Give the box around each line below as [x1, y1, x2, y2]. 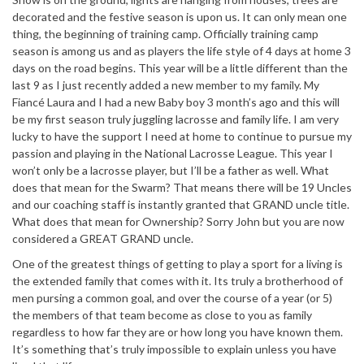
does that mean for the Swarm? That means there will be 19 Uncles [12, 180, 352, 194]
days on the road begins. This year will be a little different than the [12, 60, 348, 75]
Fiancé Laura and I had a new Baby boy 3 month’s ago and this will [12, 94, 340, 109]
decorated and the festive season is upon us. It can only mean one [12, 9, 347, 24]
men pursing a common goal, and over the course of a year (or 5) [12, 290, 332, 305]
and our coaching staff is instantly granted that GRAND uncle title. [12, 197, 349, 211]
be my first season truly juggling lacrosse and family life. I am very [12, 111, 339, 126]
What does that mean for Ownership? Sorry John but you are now [12, 214, 344, 228]
